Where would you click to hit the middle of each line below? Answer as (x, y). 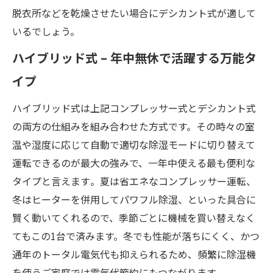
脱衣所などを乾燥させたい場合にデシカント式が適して (134, 12)
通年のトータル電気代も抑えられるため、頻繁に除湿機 (134, 254)
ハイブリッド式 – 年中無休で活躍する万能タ (134, 57)
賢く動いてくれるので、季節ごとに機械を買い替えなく (134, 217)
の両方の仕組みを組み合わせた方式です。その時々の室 (133, 126)
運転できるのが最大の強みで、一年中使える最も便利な (134, 162)
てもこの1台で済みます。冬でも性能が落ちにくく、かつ (136, 236)
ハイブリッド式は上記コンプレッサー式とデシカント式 (134, 108)
